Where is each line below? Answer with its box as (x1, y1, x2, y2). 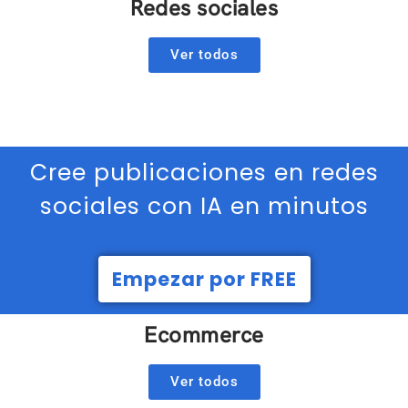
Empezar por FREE (111, 266, 297, 293)
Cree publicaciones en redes (29, 157, 379, 189)
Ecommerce (144, 321, 264, 350)
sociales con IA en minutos (39, 190, 369, 223)
